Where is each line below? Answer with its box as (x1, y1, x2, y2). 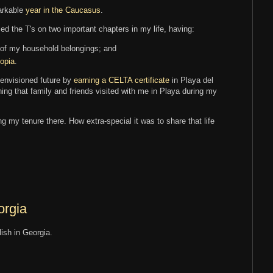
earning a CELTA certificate (74, 76, 169, 85)
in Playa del (169, 76, 213, 85)
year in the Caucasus (26, 5, 101, 15)
